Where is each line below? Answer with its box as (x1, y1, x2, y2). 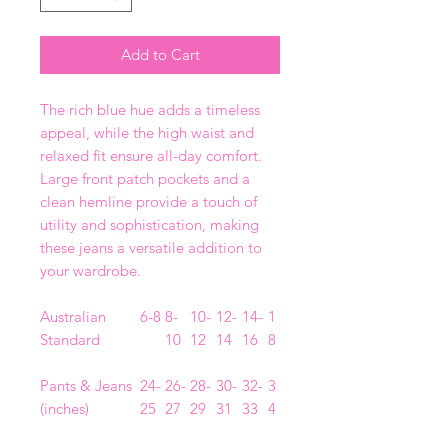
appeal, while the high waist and (40, 123, 254, 143)
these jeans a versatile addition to (40, 238, 262, 258)
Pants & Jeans (40, 376, 132, 396)
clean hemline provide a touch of (40, 192, 257, 212)
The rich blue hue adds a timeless (40, 100, 260, 120)
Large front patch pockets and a (40, 169, 250, 189)
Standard (40, 330, 100, 350)
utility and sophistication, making (40, 215, 259, 235)
